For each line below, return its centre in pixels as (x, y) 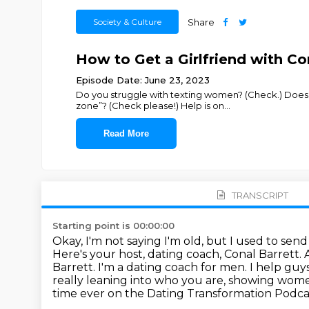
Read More (126, 133)
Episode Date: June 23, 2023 (142, 80)
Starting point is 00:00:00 (113, 226)
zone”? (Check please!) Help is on (150, 106)
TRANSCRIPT (260, 195)
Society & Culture (127, 22)
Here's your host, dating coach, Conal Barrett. (178, 254)
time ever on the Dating (120, 293)
